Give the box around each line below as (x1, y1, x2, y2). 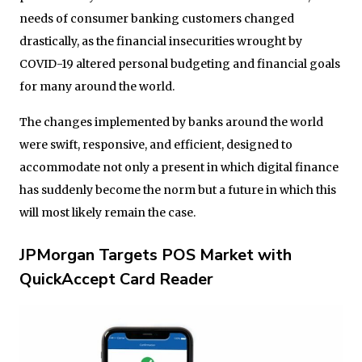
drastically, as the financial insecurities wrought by (19, 33, 302, 48)
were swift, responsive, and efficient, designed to (19, 137, 293, 152)
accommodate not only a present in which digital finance (19, 159, 339, 175)
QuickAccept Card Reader (19, 267, 213, 290)
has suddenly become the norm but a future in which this (19, 182, 336, 197)
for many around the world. (19, 78, 175, 94)
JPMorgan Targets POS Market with (19, 243, 292, 266)
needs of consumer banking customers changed (19, 11, 294, 26)
